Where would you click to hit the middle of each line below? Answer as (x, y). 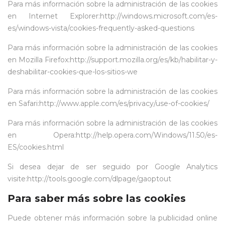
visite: (17, 179)
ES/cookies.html (36, 147)
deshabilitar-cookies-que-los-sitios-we (73, 72)
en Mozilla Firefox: (39, 60)
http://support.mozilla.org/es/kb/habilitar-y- (144, 60)
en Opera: (42, 135)
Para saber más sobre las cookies (97, 198)
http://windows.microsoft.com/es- (159, 16)
